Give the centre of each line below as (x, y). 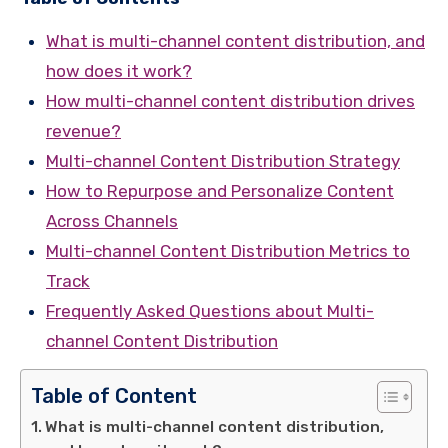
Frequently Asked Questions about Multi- (210, 310)
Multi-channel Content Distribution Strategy (223, 160)
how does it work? (119, 70)
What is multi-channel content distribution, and (235, 40)
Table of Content (114, 395)
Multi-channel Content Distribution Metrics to (228, 250)
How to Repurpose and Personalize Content (220, 190)
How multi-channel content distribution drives (230, 100)
